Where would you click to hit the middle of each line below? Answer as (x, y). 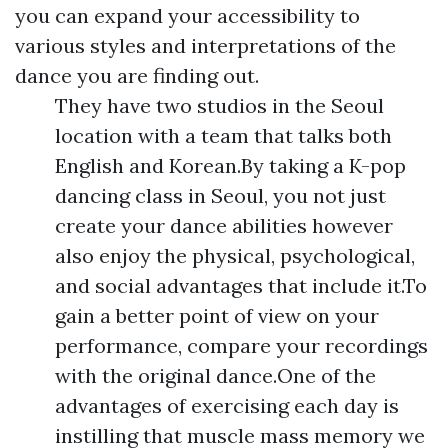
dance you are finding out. (137, 75)
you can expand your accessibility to (187, 15)
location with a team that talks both (223, 135)
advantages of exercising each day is (227, 405)
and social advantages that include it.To (241, 285)
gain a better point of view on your (217, 315)
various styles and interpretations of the (205, 45)
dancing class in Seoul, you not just (220, 195)
